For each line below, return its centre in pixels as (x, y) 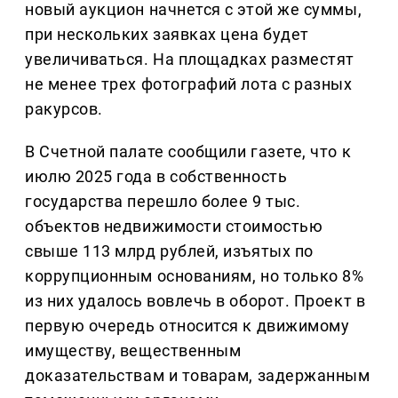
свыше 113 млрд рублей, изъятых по (169, 251)
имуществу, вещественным (133, 351)
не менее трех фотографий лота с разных (189, 84)
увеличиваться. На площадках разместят (190, 60)
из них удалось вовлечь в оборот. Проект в (195, 301)
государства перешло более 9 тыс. (163, 202)
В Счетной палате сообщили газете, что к (188, 152)
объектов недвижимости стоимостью (174, 227)
